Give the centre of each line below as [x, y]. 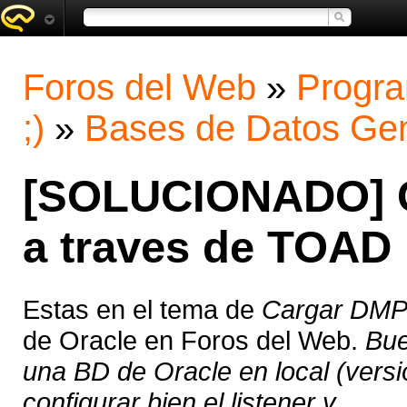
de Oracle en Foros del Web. [194, 341]
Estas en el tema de [142, 310]
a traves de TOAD [207, 248]
